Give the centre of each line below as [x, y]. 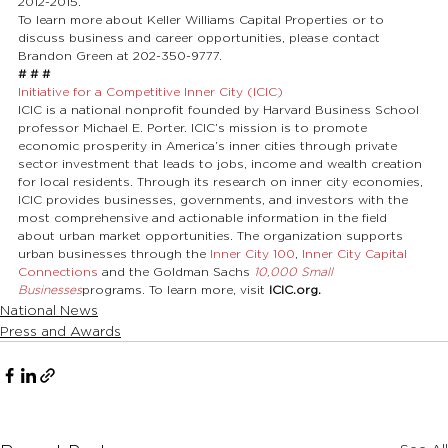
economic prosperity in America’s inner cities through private [209, 145]
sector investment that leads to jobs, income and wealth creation [222, 163]
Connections [58, 271]
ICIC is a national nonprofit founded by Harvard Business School [220, 109]
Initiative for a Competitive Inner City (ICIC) [150, 91]
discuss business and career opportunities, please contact [201, 37]
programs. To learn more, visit [175, 289]
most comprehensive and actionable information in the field [204, 217]
